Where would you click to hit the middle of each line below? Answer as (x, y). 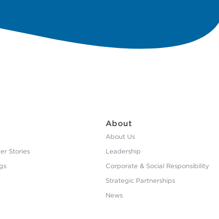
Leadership (123, 151)
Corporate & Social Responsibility (157, 166)
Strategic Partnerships (140, 180)
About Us (120, 136)
